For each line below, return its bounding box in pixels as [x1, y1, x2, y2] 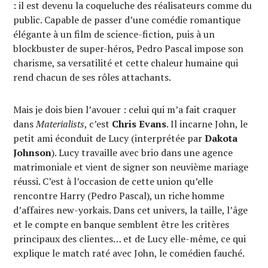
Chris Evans [112, 117, 167, 130]
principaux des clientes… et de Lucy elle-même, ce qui [13, 232, 246, 245]
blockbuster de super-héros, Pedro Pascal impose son [13, 42, 244, 55]
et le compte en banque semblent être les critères [13, 218, 230, 231]
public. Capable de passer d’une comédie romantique [13, 13, 241, 26]
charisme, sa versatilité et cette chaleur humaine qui [13, 56, 239, 69]
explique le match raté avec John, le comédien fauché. [13, 246, 245, 260]
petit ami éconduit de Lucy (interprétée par [13, 132, 205, 145]
